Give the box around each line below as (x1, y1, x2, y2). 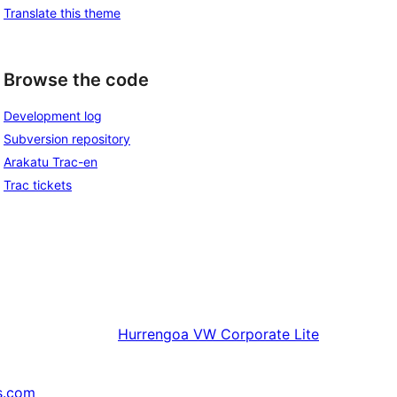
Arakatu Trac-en (4, 154, 97, 170)
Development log (4, 108, 102, 124)
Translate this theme (4, 4, 121, 20)
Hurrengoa (118, 325, 189, 344)
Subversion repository (4, 131, 130, 147)
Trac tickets (4, 177, 72, 193)
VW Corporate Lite (193, 325, 319, 344)
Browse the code (4, 68, 149, 90)
